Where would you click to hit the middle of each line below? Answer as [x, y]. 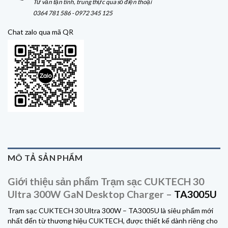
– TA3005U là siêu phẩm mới [167, 210]
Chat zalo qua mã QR [40, 32]
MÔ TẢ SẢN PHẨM [45, 158]
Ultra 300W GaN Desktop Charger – [91, 194]
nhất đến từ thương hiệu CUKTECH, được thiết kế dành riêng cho [113, 220]
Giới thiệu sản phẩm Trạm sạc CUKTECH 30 [106, 182]
